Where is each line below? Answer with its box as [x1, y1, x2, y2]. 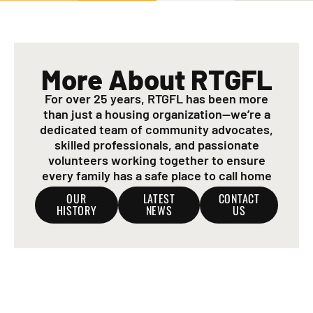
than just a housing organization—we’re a [43, 106, 270, 122]
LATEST [143, 190, 175, 208]
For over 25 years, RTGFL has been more [45, 91, 268, 107]
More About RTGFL [41, 62, 272, 96]
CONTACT [218, 190, 260, 208]
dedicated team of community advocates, [40, 122, 273, 138]
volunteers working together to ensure [48, 152, 265, 168]
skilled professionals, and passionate [54, 137, 259, 153]
